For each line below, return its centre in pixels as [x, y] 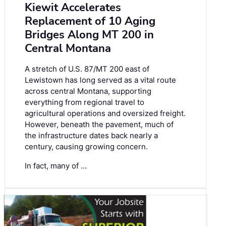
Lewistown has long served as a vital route [100, 80]
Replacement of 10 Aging [90, 21]
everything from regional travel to [84, 102]
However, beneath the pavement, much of [99, 125]
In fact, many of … [56, 166]
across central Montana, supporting [88, 91]
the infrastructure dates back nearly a [91, 136]
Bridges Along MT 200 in [89, 35]
